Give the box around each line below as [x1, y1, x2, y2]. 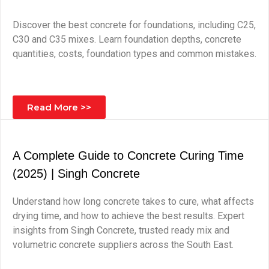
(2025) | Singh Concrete [13, 167, 140, 180]
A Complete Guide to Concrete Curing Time [13, 149, 244, 162]
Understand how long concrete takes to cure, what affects [13, 196, 254, 207]
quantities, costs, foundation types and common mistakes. [13, 48, 256, 59]
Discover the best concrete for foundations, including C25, [13, 19, 256, 31]
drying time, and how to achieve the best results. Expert [13, 210, 244, 222]
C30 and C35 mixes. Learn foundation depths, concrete [13, 34, 241, 45]
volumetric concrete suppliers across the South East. [13, 239, 234, 250]
